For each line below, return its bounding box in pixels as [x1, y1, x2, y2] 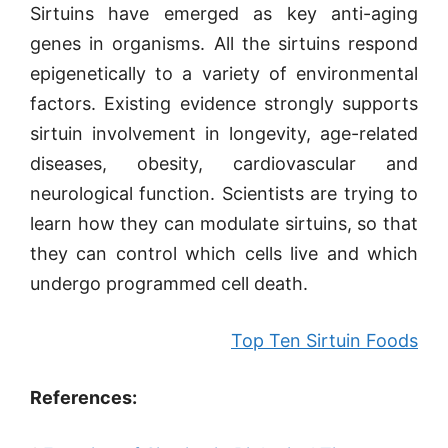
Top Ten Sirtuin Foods [231, 330, 418, 351]
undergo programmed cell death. [30, 273, 308, 294]
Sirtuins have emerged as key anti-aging [30, 3, 418, 24]
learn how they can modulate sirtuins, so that [30, 213, 418, 234]
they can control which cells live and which [30, 243, 418, 264]
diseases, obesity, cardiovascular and [30, 153, 418, 174]
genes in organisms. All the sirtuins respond [30, 33, 418, 54]
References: [30, 387, 137, 408]
